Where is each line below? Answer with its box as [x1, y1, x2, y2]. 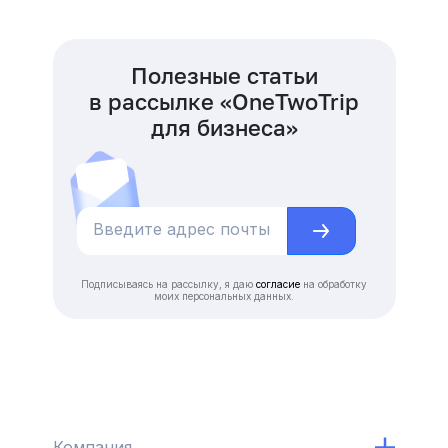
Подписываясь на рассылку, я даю [81, 278, 256, 291]
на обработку [300, 278, 367, 291]
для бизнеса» [150, 114, 298, 142]
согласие [256, 278, 300, 291]
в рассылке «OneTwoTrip [89, 88, 359, 116]
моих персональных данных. [154, 290, 294, 303]
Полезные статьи [130, 62, 318, 90]
